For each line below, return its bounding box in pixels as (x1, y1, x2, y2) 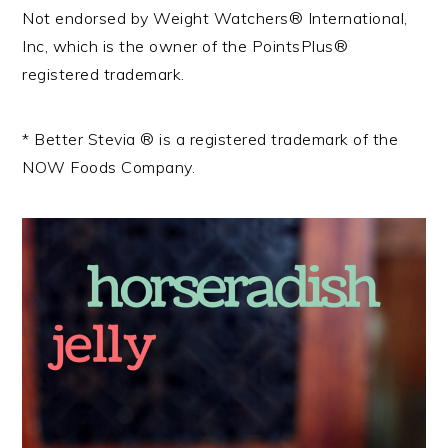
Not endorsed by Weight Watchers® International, (22, 7, 408, 28)
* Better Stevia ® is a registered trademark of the (22, 128, 399, 149)
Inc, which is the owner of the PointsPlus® (22, 35, 349, 56)
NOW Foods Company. (22, 156, 196, 177)
